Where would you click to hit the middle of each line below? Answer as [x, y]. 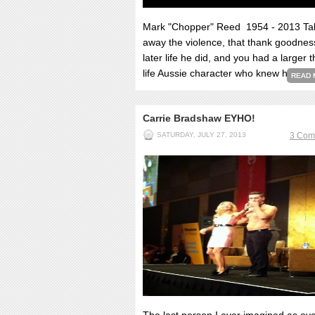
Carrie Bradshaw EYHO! [199, 118]
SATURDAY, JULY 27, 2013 [201, 135]
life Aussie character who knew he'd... [226, 73]
